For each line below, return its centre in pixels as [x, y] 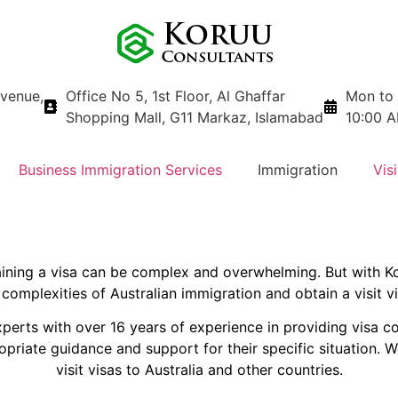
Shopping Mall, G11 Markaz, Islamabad [195, 117]
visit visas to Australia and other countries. [199, 370]
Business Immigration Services [120, 170]
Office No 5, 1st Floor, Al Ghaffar [175, 96]
